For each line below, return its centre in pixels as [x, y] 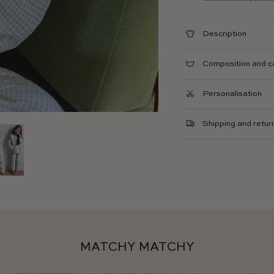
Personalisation [232, 94]
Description [225, 34]
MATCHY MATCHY [137, 247]
